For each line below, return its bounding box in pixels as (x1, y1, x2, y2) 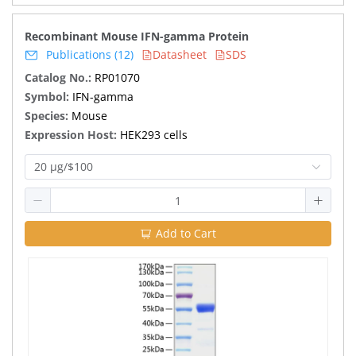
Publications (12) (46, 47, 133, 62)
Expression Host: (25, 127, 120, 142)
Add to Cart (156, 226, 216, 241)
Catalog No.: (25, 70, 95, 85)
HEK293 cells (120, 127, 188, 142)
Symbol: (25, 89, 72, 104)
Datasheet (153, 47, 207, 62)
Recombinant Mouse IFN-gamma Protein (25, 29, 249, 44)
